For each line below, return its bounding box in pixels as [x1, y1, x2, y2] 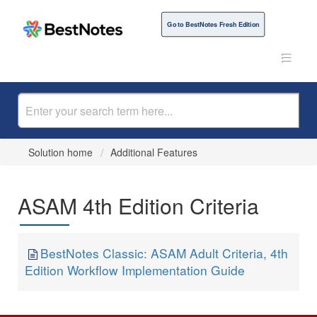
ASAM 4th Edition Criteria [18, 190, 259, 221]
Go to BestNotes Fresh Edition [167, 19, 259, 29]
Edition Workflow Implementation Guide [25, 261, 245, 279]
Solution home [28, 145, 96, 159]
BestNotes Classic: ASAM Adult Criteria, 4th [40, 244, 288, 262]
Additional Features [110, 145, 197, 159]
